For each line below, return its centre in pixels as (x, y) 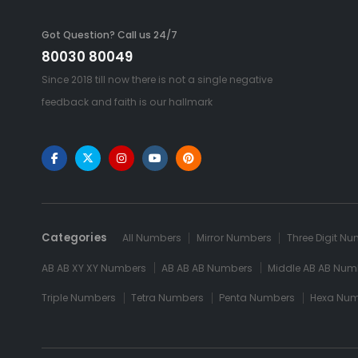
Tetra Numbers (168, 298)
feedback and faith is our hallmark (127, 102)
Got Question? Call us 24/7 (109, 35)
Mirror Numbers (234, 238)
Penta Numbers (257, 298)
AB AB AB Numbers (207, 268)
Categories (74, 238)
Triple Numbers (79, 298)
